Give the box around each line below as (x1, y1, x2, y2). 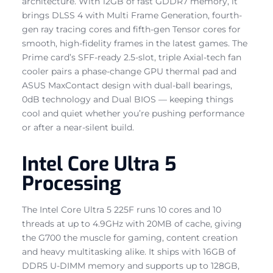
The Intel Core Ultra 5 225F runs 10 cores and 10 (22, 204, 221, 215)
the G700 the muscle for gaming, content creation (22, 232, 238, 243)
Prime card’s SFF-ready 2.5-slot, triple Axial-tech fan (22, 51, 241, 63)
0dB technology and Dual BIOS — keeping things (22, 93, 233, 105)
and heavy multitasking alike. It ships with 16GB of (22, 246, 236, 257)
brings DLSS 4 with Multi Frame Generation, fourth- (22, 9, 242, 21)
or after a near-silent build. (22, 121, 134, 133)
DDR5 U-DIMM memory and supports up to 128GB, (22, 260, 239, 271)
